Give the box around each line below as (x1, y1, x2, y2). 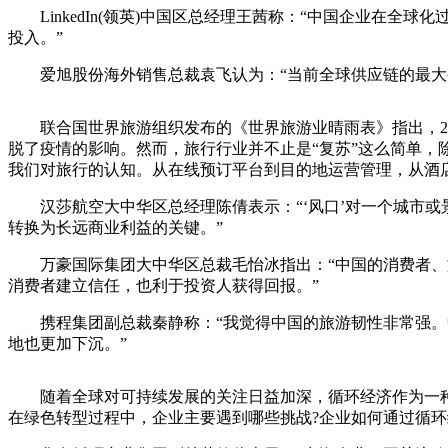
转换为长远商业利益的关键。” (8, 218, 223, 236)
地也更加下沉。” (8, 334, 127, 352)
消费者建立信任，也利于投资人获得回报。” (8, 276, 319, 294)
